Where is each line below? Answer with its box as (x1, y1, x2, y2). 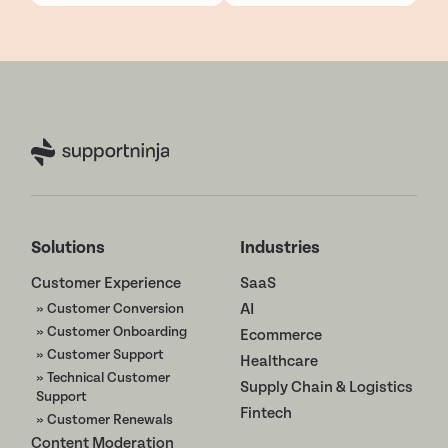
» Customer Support (36, 346, 165, 362)
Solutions (31, 238, 106, 259)
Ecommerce (239, 327, 322, 345)
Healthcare (239, 352, 318, 370)
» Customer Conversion (36, 301, 185, 317)
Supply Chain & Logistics (239, 378, 413, 396)
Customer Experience (31, 275, 182, 293)
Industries (239, 238, 320, 259)
